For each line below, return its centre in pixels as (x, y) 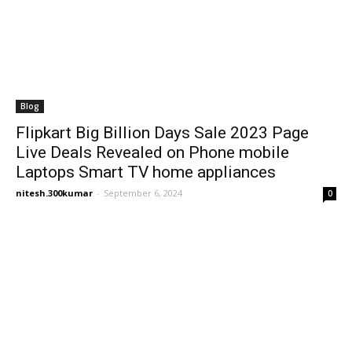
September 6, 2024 (143, 193)
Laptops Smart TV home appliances (146, 172)
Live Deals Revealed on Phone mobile (152, 152)
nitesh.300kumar (54, 193)
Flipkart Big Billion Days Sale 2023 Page (162, 133)
